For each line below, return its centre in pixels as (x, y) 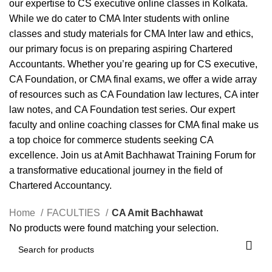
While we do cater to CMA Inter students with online (119, 19)
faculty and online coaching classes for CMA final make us (134, 125)
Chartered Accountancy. (60, 185)
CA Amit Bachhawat (157, 213)
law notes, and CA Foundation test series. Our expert (122, 110)
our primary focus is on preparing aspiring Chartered (121, 49)
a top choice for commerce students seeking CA (111, 140)
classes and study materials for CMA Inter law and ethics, (131, 34)
